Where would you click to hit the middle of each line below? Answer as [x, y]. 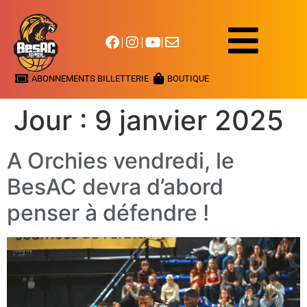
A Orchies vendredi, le [121, 160]
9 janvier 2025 [189, 120]
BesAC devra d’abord [115, 186]
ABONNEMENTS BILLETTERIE [90, 78]
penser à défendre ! [108, 212]
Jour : [54, 120]
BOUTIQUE [188, 78]
